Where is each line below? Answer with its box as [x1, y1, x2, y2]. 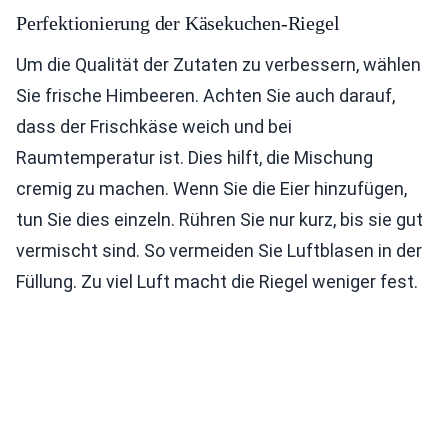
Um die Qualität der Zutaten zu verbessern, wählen [16, 54, 421, 75]
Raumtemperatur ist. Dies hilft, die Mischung [16, 147, 373, 168]
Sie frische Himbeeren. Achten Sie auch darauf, [16, 85, 395, 106]
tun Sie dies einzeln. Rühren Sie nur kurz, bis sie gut [16, 209, 423, 230]
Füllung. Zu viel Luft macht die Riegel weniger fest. [16, 271, 418, 292]
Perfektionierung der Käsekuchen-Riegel [16, 12, 340, 34]
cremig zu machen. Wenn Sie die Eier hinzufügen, [16, 178, 407, 199]
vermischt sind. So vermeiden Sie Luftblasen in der [16, 240, 422, 261]
